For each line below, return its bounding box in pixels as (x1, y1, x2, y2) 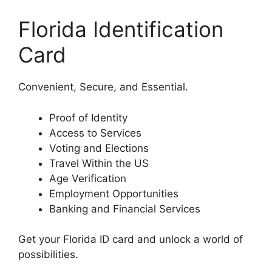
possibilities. (18, 248, 78, 261)
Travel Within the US (49, 157, 149, 169)
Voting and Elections (49, 141, 149, 154)
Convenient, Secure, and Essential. (18, 81, 188, 93)
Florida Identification (18, 16, 223, 42)
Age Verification (49, 172, 126, 185)
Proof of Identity (49, 111, 127, 124)
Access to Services (49, 126, 141, 139)
